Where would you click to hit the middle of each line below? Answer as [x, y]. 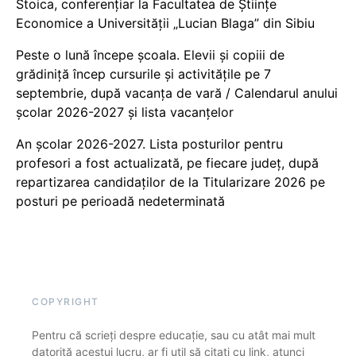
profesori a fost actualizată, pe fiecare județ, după [167, 163]
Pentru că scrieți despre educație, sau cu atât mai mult [174, 335]
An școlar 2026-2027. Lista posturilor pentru [149, 144]
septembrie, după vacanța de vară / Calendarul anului [177, 93]
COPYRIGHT [66, 302]
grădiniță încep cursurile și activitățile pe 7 [143, 74]
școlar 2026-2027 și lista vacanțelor [125, 112]
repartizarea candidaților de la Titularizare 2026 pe [170, 182]
